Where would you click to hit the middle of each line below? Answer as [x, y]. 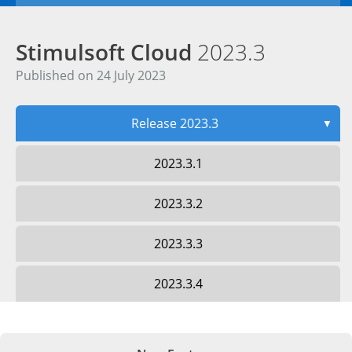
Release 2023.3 [175, 123]
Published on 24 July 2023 [91, 75]
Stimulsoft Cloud [106, 52]
